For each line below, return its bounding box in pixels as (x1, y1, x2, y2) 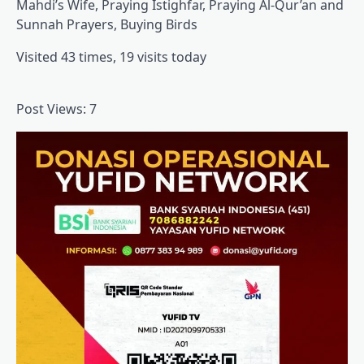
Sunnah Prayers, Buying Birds (16, 15, 197, 34)
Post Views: (16, 100, 86, 119)
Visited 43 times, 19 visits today (16, 48, 206, 67)
